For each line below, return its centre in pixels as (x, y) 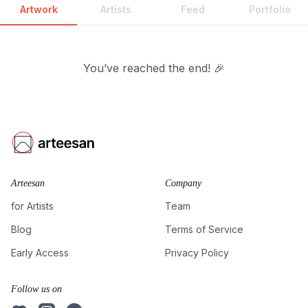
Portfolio (269, 9)
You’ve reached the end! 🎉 (154, 68)
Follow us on (36, 289)
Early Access (40, 253)
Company (183, 183)
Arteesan (28, 183)
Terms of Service (204, 229)
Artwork (38, 9)
